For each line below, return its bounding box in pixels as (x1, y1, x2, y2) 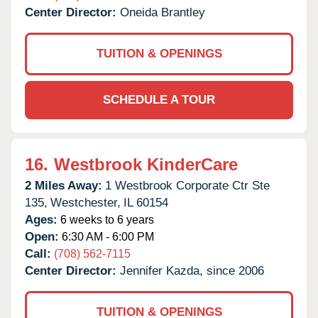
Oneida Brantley (120, 5, 205, 19)
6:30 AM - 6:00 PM (59, 230, 154, 243)
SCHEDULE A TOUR (103, 92, 215, 106)
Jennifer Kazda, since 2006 (120, 263, 264, 278)
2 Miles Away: (25, 178, 102, 192)
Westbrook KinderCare (54, 154, 238, 174)
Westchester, (50, 195, 121, 209)
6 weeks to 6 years (57, 213, 154, 226)
